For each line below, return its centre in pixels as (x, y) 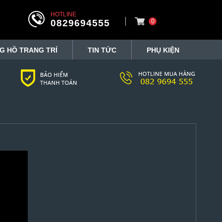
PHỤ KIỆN (163, 50)
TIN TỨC (102, 50)
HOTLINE (63, 14)
